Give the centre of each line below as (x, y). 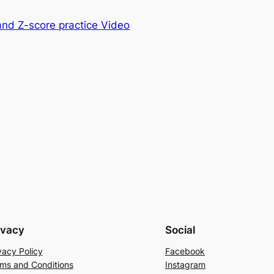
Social (180, 230)
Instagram (185, 265)
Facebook (185, 251)
